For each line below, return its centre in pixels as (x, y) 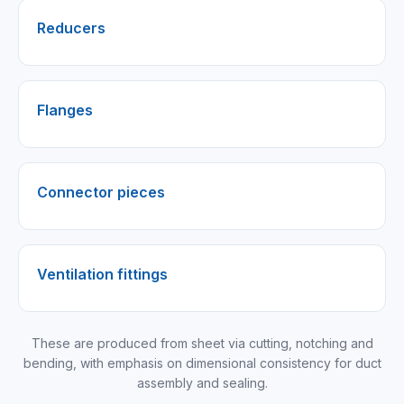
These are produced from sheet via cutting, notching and (202, 343)
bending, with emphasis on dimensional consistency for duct (202, 363)
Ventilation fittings (102, 274)
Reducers (71, 28)
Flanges (65, 110)
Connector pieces (101, 192)
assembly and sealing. (202, 383)
